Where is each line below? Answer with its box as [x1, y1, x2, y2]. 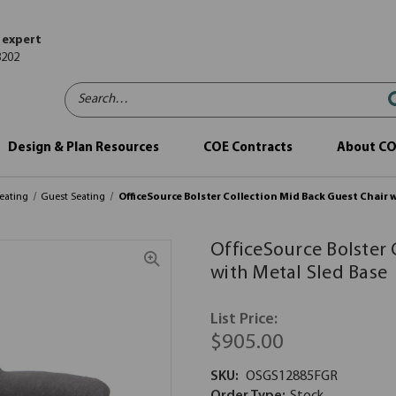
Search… [65, 84, 116, 97]
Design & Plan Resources [7, 141, 159, 155]
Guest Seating [41, 192, 106, 202]
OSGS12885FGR [245, 369, 338, 384]
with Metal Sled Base [210, 263, 387, 284]
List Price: [210, 311, 278, 328]
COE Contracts [202, 141, 293, 155]
